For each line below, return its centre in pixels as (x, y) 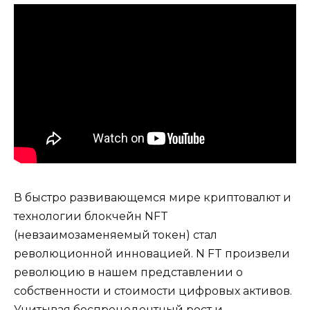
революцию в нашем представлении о (128, 272)
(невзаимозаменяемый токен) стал (116, 235)
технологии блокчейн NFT (91, 216)
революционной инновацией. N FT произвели (152, 253)
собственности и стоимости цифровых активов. (153, 291)
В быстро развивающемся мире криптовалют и (153, 197)
